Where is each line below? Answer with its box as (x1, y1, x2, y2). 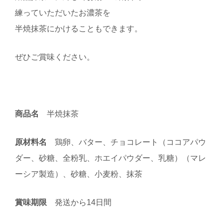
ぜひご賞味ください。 (15, 52, 95, 61)
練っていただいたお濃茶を (15, 8, 111, 17)
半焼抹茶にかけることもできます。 (15, 24, 142, 33)
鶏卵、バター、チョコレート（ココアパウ (47, 137, 206, 146)
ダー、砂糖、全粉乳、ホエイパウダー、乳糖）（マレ (15, 153, 206, 162)
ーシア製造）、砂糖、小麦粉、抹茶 (15, 169, 142, 178)
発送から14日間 (47, 198, 111, 207)
